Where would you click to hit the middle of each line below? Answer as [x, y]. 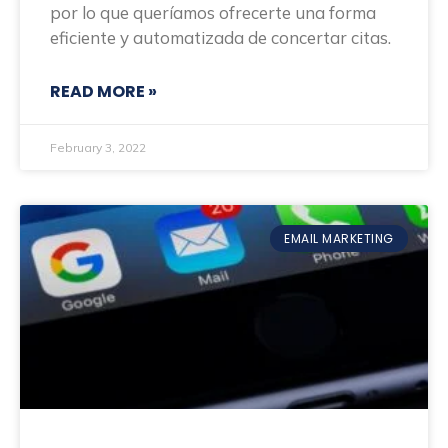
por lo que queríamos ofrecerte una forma [213, 13]
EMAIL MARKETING [339, 238]
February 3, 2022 [98, 148]
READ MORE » [103, 92]
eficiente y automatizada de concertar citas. [220, 38]
